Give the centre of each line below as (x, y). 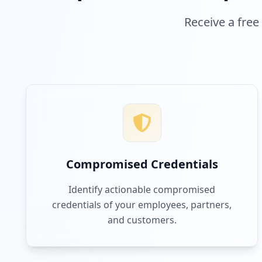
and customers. (142, 220)
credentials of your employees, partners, (142, 205)
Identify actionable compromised (142, 189)
